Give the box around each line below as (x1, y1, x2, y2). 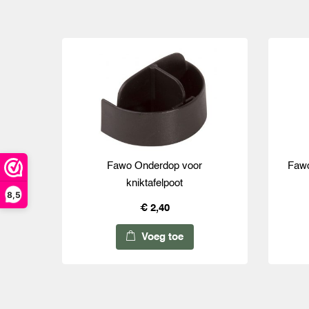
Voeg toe (138, 232, 183, 243)
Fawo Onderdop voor (107, 161, 203, 172)
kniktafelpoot (126, 178, 183, 189)
